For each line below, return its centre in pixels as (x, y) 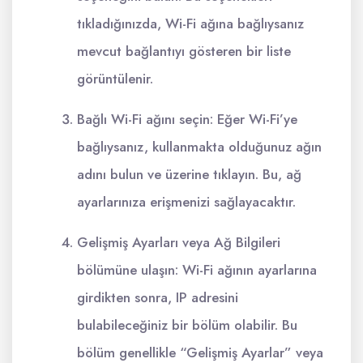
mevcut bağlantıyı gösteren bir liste (184, 51)
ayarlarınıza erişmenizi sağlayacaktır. (186, 202)
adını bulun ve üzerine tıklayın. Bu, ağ (189, 174)
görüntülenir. (115, 79)
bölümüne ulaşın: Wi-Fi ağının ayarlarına (197, 270)
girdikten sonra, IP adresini (158, 297)
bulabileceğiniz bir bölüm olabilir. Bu (187, 325)
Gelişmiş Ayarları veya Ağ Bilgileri (179, 242)
